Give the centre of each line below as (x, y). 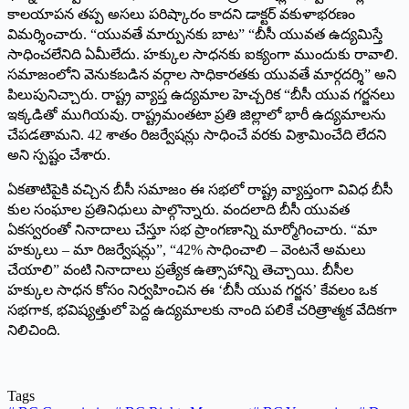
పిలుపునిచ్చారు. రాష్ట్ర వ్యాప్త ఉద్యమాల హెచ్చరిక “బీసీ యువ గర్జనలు (201, 94)
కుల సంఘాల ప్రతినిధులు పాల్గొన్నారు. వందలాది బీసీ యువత (178, 209)
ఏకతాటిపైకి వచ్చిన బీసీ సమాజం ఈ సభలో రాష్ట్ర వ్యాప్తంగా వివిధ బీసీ (200, 189)
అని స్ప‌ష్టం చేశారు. (59, 154)
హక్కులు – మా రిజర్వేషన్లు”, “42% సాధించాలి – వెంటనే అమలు (187, 249)
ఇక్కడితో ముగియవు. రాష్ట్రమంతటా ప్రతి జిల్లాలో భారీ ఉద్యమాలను (197, 114)
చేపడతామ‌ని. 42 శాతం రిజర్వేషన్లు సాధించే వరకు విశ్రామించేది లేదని (197, 134)
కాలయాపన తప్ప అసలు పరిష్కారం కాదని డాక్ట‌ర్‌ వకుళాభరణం (181, 14)
